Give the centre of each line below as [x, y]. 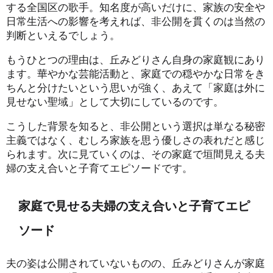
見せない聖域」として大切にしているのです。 [115, 101]
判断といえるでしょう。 [63, 35]
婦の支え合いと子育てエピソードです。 [99, 168]
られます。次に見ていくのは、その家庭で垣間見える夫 [136, 154]
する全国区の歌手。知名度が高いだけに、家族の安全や [136, 7]
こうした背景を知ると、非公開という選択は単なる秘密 [136, 126]
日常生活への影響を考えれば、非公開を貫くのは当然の [136, 21]
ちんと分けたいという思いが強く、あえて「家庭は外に [136, 87]
